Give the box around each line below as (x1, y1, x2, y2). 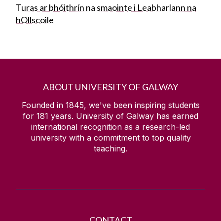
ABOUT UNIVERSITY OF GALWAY (43, 81, 178, 93)
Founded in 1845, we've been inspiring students (21, 100, 200, 110)
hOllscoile (16, 14, 54, 26)
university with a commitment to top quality (30, 133, 191, 143)
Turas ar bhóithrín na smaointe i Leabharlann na (16, 2, 196, 13)
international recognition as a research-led (31, 122, 190, 132)
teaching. (94, 144, 127, 154)
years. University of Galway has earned (48, 111, 198, 121)
